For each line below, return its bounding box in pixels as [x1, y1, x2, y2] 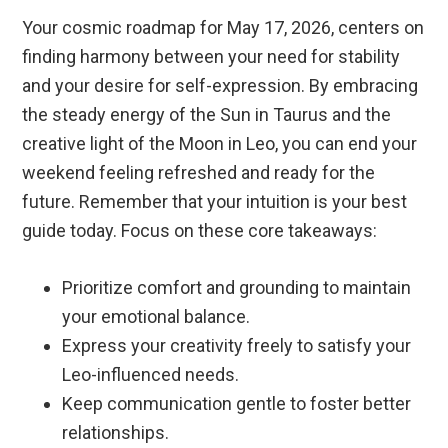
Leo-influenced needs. [62, 364, 240, 386]
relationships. [62, 422, 170, 444]
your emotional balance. [62, 306, 251, 328]
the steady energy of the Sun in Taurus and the [22, 104, 392, 126]
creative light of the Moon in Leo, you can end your [22, 133, 418, 155]
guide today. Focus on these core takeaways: [22, 220, 378, 242]
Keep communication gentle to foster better [62, 393, 412, 415]
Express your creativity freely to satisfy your [62, 335, 412, 357]
